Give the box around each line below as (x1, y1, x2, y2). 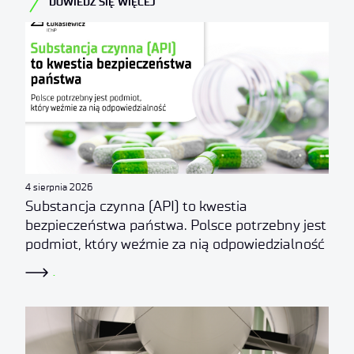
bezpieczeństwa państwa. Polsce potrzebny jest (25, 216, 326, 234)
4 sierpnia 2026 (25, 180, 92, 193)
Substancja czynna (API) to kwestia (25, 197, 247, 215)
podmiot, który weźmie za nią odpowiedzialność (25, 235, 325, 253)
